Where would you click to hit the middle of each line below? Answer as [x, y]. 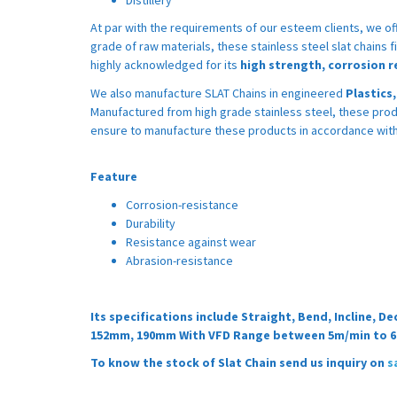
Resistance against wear [191, 241]
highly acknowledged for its [165, 65]
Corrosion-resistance [182, 204]
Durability [151, 223]
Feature [114, 177]
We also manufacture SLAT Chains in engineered [218, 93]
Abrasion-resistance [179, 260]
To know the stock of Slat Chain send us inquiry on [239, 363]
